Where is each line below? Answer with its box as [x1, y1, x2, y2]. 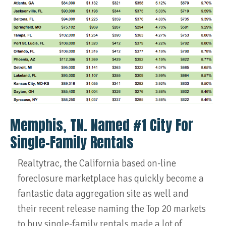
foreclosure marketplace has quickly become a [18, 172, 204, 185]
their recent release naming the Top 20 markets [18, 202, 206, 215]
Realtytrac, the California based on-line [18, 157, 176, 169]
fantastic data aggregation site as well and [18, 187, 189, 200]
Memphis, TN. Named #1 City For [10, 114, 193, 136]
